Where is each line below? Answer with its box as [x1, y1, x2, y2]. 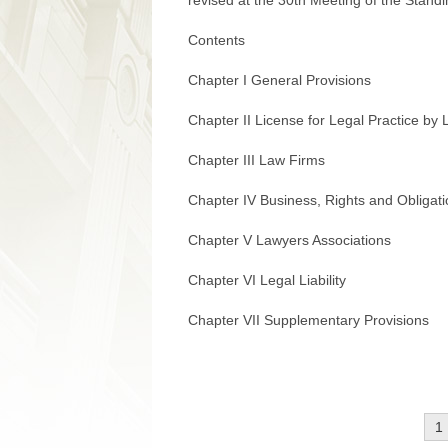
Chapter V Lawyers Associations [188, 232, 391, 248]
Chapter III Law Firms [188, 152, 325, 168]
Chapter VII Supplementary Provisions [188, 312, 429, 328]
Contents [188, 32, 245, 48]
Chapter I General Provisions [188, 72, 371, 88]
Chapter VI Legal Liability [188, 272, 346, 288]
